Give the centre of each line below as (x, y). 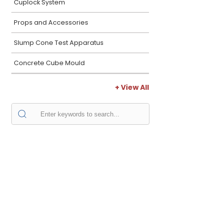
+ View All (132, 87)
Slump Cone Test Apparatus (59, 43)
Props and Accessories (51, 22)
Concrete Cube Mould (49, 63)
